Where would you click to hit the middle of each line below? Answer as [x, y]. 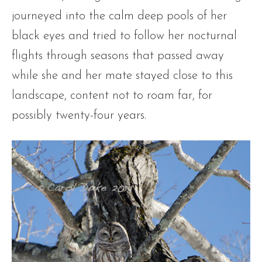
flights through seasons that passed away [118, 56]
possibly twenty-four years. [81, 116]
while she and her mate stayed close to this [122, 76]
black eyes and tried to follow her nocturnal [124, 36]
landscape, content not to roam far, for [112, 96]
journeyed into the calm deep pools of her [119, 16]
